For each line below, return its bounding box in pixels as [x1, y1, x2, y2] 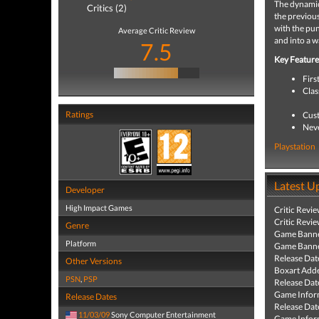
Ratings [66, 109, 93, 120]
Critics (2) [87, 2, 127, 14]
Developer [66, 184, 105, 195]
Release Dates [66, 291, 117, 302]
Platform [66, 239, 96, 248]
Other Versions [66, 256, 122, 266]
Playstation [274, 141, 315, 152]
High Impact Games [66, 203, 132, 212]
